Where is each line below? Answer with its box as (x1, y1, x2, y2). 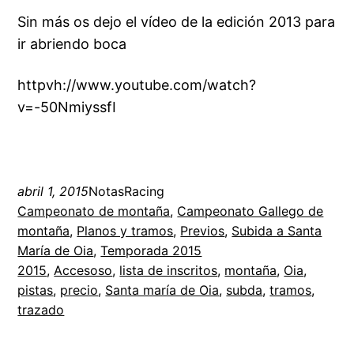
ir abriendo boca (17, 36, 127, 53)
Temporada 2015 (100, 243, 202, 259)
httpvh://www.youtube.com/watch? (17, 77, 257, 94)
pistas (17, 282, 54, 299)
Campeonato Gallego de (177, 203, 324, 220)
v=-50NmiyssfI (17, 99, 117, 116)
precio (60, 282, 99, 299)
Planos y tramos (77, 223, 174, 239)
